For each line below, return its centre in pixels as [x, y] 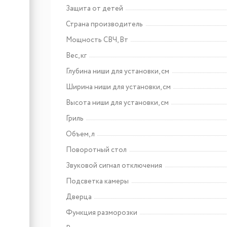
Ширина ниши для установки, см [118, 87]
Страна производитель [104, 24]
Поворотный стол [96, 150]
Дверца [79, 197]
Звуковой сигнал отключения [114, 165]
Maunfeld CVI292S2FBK [147, 38]
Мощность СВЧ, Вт [97, 40]
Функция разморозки [102, 213]
